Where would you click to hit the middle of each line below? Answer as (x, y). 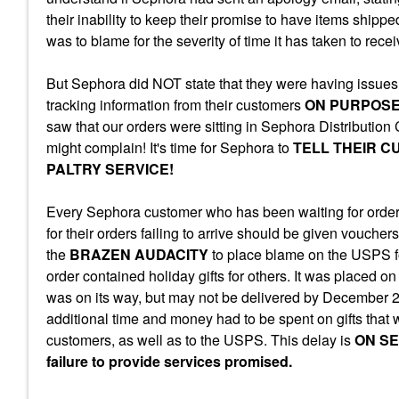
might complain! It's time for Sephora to (170, 147)
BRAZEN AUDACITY (139, 254)
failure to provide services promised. (169, 361)
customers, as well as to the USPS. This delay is (200, 340)
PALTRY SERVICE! (110, 169)
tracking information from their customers (175, 105)
